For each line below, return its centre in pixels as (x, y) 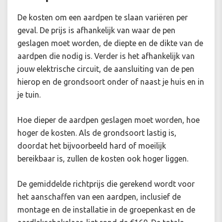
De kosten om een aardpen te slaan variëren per (103, 18)
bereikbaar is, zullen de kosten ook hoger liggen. (103, 159)
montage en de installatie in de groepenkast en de (106, 210)
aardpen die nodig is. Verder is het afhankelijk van (106, 56)
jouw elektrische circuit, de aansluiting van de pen (106, 69)
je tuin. (29, 95)
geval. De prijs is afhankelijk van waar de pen (96, 30)
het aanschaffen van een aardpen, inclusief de (99, 197)
